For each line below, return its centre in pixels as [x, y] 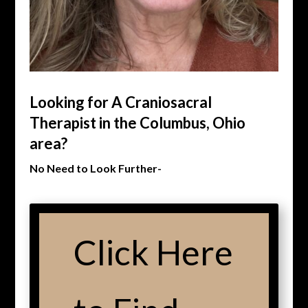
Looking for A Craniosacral [120, 102]
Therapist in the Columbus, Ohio [137, 122]
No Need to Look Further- [95, 168]
